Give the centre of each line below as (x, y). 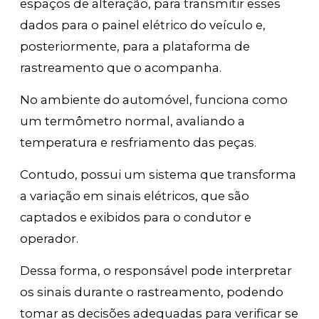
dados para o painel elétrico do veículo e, (143, 25)
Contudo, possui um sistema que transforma (158, 175)
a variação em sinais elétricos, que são (135, 196)
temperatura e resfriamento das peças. (140, 143)
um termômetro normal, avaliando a (133, 121)
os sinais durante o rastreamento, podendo (152, 292)
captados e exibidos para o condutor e (136, 218)
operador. (49, 239)
